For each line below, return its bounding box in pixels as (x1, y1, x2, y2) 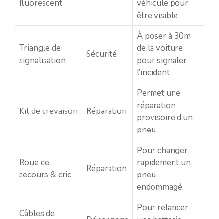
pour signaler (137, 54, 187, 66)
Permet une (137, 87, 180, 99)
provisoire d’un (137, 111, 193, 123)
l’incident (137, 66, 170, 78)
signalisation (19, 54, 66, 66)
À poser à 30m (137, 30, 191, 42)
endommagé (137, 181, 182, 193)
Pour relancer (137, 201, 188, 213)
